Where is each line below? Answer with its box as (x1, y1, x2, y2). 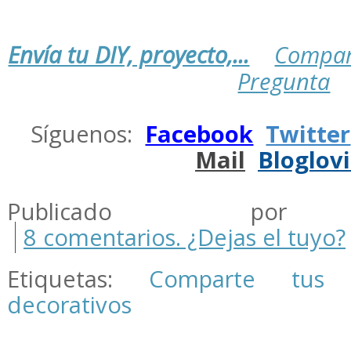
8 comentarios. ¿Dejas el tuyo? (24, 221, 346, 253)
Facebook (145, 118, 254, 150)
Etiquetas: (7, 262, 150, 295)
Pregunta (237, 65, 331, 97)
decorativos (7, 288, 132, 320)
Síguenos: (31, 118, 146, 150)
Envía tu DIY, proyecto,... (8, 38, 250, 71)
